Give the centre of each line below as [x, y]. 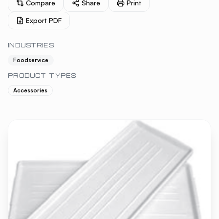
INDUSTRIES [31, 46]
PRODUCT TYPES [42, 76]
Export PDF [44, 20]
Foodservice [31, 60]
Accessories [30, 90]
